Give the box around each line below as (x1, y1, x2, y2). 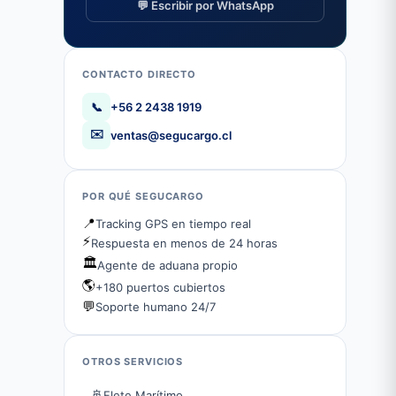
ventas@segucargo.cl (110, 128, 232, 142)
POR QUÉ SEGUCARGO (82, 190, 204, 202)
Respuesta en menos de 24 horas (91, 235, 278, 250)
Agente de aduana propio (97, 257, 238, 272)
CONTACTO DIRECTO (82, 68, 197, 80)
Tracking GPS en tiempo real (95, 216, 251, 231)
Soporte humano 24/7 (95, 299, 216, 314)
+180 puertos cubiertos (95, 279, 225, 294)
